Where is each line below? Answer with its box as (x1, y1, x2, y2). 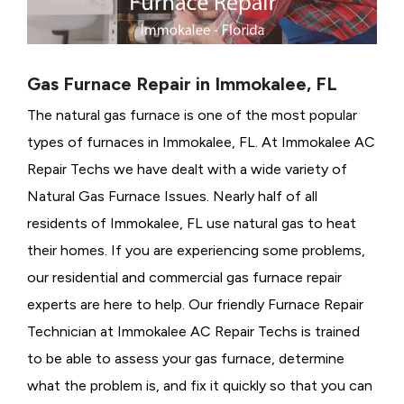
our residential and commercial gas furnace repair (27, 269, 342, 287)
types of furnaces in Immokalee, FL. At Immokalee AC (27, 133, 375, 151)
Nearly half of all (213, 188, 317, 206)
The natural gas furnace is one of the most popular (27, 106, 357, 124)
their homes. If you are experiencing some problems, (27, 242, 365, 260)
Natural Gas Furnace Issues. (27, 188, 209, 206)
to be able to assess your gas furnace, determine (27, 350, 344, 368)
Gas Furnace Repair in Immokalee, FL (27, 73, 337, 96)
